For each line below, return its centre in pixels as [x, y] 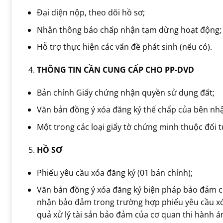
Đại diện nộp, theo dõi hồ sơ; [91, 13]
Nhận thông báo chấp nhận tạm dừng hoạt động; [129, 30]
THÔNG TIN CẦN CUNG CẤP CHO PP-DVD [115, 70]
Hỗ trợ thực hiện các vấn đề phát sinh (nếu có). [124, 47]
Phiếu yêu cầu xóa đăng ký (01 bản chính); [114, 172]
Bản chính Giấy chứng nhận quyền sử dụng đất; [125, 92]
